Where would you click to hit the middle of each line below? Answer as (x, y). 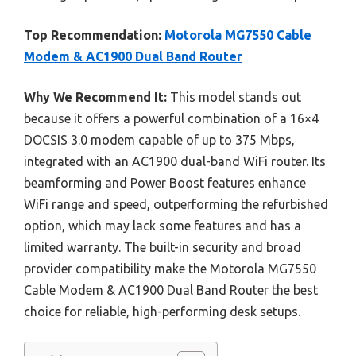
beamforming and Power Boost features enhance (165, 182)
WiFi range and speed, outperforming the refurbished (176, 204)
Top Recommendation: (93, 35)
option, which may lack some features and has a (163, 225)
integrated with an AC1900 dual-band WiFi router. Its (175, 161)
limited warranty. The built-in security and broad (163, 247)
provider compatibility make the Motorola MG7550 (170, 268)
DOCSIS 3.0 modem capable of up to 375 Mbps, (159, 139)
